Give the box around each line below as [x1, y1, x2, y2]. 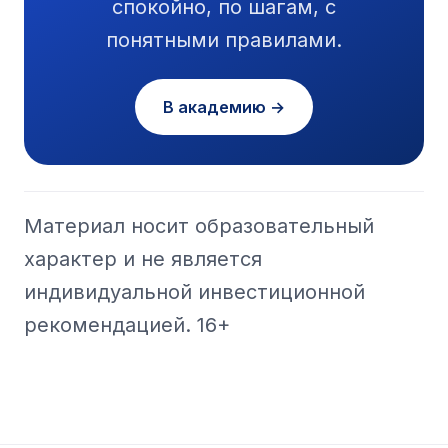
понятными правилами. [106, 27, 342, 52]
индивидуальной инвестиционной [24, 279, 365, 304]
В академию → [163, 96, 285, 117]
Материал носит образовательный [24, 213, 374, 238]
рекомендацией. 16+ [24, 312, 230, 337]
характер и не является [24, 246, 262, 271]
